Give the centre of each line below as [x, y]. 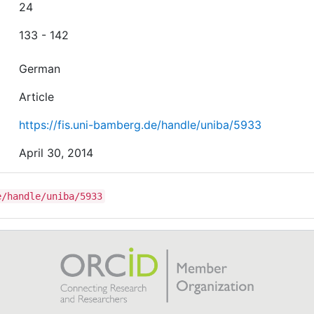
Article [37, 96]
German [40, 68]
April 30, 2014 [56, 152]
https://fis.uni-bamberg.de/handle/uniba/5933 [141, 124]
